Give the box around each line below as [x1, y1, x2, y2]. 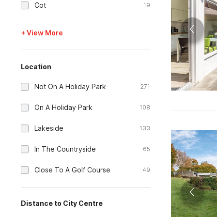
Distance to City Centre [21, 199, 103, 207]
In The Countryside [34, 145, 96, 153]
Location [21, 62, 51, 71]
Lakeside [34, 124, 63, 132]
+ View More [21, 29, 63, 37]
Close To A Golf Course [34, 166, 110, 174]
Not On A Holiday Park [34, 82, 106, 91]
